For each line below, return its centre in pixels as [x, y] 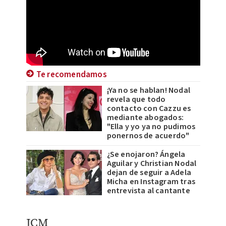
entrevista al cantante [148, 191]
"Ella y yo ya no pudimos [151, 127]
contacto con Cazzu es [149, 109]
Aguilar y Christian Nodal [152, 164]
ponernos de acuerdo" [148, 136]
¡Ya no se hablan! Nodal [149, 91]
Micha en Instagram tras [151, 182]
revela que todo [136, 100]
